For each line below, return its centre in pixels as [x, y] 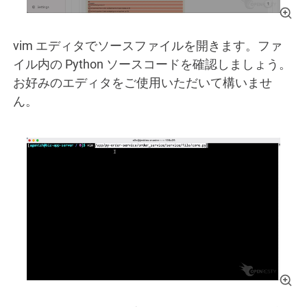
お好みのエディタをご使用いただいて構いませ [143, 82]
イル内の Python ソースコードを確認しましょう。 [152, 64]
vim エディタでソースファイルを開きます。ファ [148, 45]
